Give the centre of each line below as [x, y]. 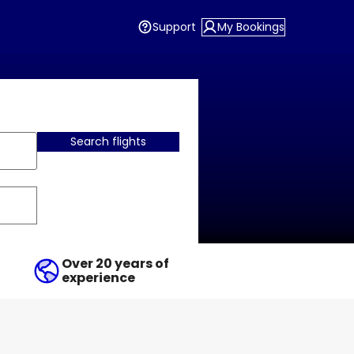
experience [98, 278]
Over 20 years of [115, 264]
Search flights [108, 141]
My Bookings [251, 26]
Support [174, 26]
